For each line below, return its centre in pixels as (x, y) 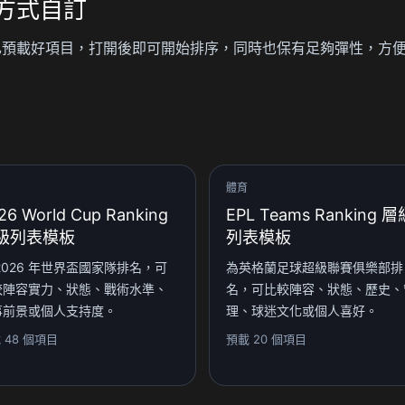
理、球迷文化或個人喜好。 (302, 310)
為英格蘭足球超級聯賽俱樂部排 (315, 267)
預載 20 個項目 (266, 339)
